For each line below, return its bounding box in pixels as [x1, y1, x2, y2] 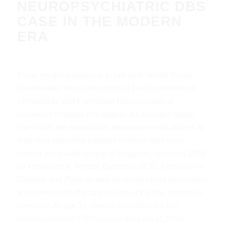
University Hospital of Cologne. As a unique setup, [17, 109, 195, 119]
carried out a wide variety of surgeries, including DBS [17, 149, 205, 158]
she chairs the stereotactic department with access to [17, 123, 204, 132]
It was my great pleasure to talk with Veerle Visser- [17, 70, 195, 79]
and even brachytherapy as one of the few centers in [17, 188, 202, 197]
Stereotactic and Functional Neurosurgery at [17, 96, 174, 105]
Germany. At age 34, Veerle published [17, 201, 153, 210]
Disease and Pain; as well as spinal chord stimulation [17, 175, 207, 184]
